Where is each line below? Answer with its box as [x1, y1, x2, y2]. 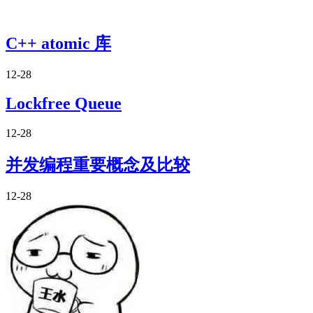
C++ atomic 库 [6, 34, 111, 52]
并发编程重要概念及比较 [6, 156, 190, 175]
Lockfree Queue [6, 94, 122, 113]
